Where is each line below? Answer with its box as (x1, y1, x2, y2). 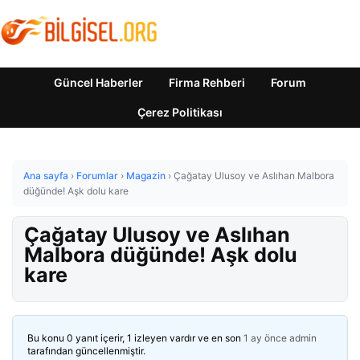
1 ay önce (243, 332, 287, 344)
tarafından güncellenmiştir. (27, 345, 145, 357)
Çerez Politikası (137, 105, 223, 119)
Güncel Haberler (54, 76, 143, 89)
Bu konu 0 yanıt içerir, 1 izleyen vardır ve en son (27, 332, 243, 344)
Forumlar (76, 170, 118, 182)
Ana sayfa (23, 170, 68, 182)
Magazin (126, 170, 166, 182)
